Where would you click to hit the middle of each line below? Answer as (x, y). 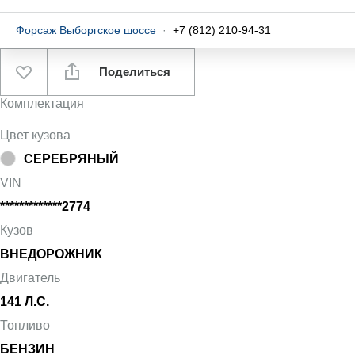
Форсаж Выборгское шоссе (86, 30)
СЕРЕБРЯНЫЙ (71, 159)
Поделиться (133, 72)
